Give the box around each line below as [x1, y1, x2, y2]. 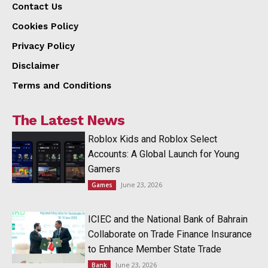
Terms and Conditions [12, 80, 111, 91]
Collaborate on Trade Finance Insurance [88, 228, 252, 240]
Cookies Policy [12, 20, 78, 32]
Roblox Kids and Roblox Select [88, 133, 218, 145]
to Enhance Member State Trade [88, 243, 222, 255]
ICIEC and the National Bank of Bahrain [88, 213, 248, 225]
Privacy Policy [12, 40, 75, 51]
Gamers [88, 163, 121, 175]
